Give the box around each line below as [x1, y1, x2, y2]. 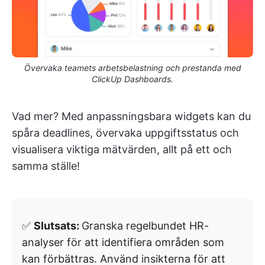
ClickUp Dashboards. [92, 73, 173, 84]
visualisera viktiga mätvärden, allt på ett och [12, 143, 232, 156]
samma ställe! [12, 159, 80, 172]
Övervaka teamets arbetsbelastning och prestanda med [24, 62, 241, 73]
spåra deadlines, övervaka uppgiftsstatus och [12, 126, 239, 139]
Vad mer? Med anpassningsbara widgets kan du [12, 109, 251, 122]
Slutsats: [34, 219, 82, 232]
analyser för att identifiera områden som [22, 235, 224, 248]
